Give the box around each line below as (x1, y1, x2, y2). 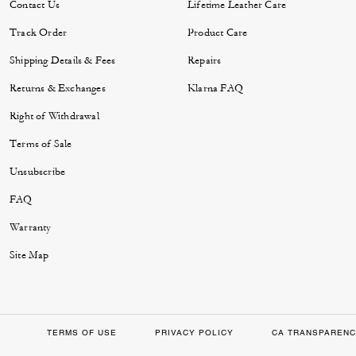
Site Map (10, 249, 49, 261)
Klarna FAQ (188, 82, 243, 95)
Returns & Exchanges (10, 82, 106, 95)
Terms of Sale (10, 137, 72, 150)
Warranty (10, 221, 52, 234)
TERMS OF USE (46, 327, 117, 338)
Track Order (10, 26, 68, 39)
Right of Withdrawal (10, 110, 99, 122)
